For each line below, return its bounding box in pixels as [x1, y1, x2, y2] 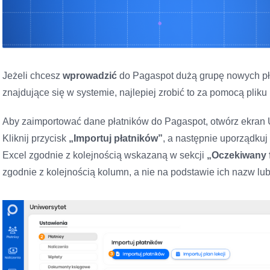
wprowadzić [63, 71, 117, 81]
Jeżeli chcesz [2, 71, 63, 81]
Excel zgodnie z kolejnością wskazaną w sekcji [2, 150, 207, 161]
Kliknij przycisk [2, 133, 69, 144]
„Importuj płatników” [69, 133, 163, 144]
